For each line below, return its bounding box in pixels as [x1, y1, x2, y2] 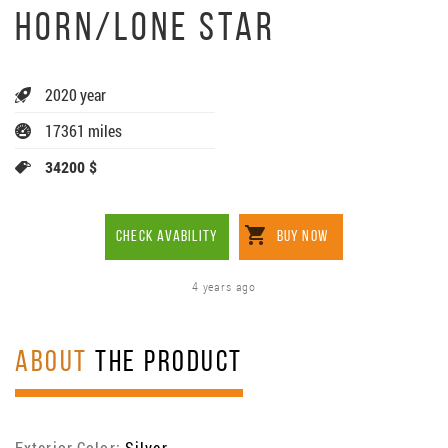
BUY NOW [276, 229, 328, 246]
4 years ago [191, 280, 257, 295]
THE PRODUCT [87, 348, 243, 380]
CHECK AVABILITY [116, 229, 218, 246]
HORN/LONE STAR [15, 10, 277, 51]
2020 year [45, 84, 106, 106]
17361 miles [45, 120, 122, 142]
